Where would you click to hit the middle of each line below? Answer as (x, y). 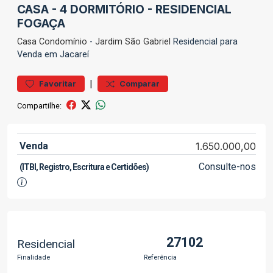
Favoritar (58, 84)
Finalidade (34, 257)
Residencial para (204, 42)
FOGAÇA (41, 23)
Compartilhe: (39, 105)
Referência (160, 257)
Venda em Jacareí (53, 55)
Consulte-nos (227, 167)
